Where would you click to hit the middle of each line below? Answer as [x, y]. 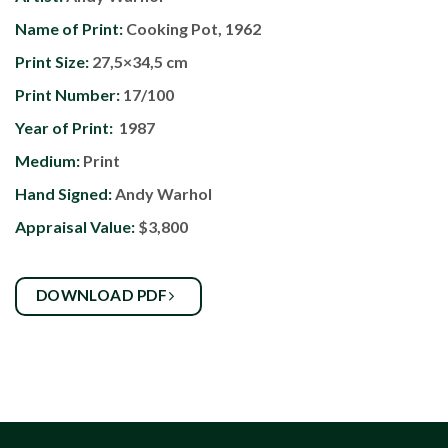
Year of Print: [64, 128]
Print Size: [53, 62]
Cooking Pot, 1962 [193, 29]
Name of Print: [70, 29]
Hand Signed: [65, 194]
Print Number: [67, 95]
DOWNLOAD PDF [103, 295]
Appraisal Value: [75, 227]
